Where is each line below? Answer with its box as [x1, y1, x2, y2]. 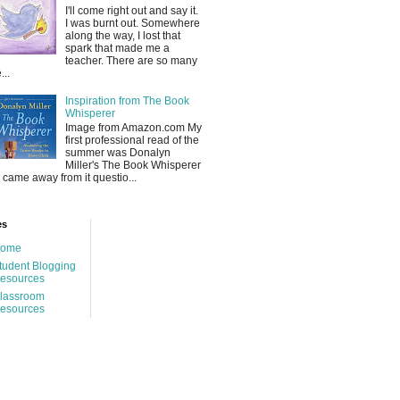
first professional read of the [64, 134, 199, 147]
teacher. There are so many [64, 54, 197, 67]
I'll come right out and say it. [64, 4, 198, 17]
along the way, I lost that [64, 29, 180, 42]
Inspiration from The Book [64, 94, 189, 107]
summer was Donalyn [64, 146, 171, 160]
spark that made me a [64, 41, 170, 54]
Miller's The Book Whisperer [64, 159, 201, 172]
